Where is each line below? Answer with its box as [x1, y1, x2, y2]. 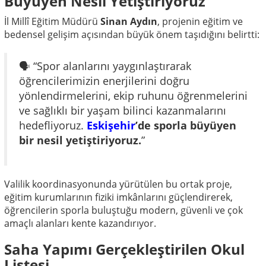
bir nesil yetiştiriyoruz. [19, 132, 141, 147]
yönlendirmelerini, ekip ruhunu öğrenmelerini [19, 88, 248, 103]
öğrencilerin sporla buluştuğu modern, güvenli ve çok [4, 203, 243, 217]
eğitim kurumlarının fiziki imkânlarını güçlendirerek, [4, 190, 233, 204]
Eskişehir [87, 118, 135, 132]
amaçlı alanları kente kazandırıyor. [4, 216, 156, 230]
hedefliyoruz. [19, 118, 87, 132]
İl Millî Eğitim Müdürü [4, 14, 100, 28]
